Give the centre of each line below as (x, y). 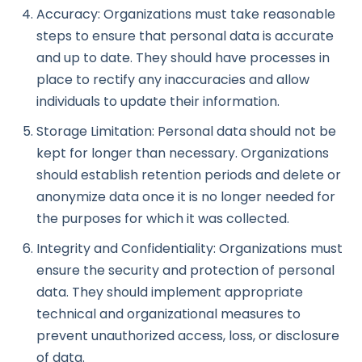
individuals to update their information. (158, 102)
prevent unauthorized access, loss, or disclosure (188, 336)
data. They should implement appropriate (170, 293)
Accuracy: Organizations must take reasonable (186, 15)
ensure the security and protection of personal (185, 271)
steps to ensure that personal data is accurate (185, 36)
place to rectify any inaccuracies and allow (173, 80)
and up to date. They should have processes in (183, 58)
